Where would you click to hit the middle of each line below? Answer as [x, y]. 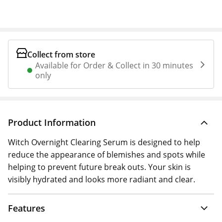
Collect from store [61, 55]
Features [27, 208]
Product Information [52, 122]
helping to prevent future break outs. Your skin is [99, 167]
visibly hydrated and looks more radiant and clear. [102, 179]
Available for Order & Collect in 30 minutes [114, 65]
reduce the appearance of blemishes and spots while [107, 155]
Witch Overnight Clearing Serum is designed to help [104, 142]
